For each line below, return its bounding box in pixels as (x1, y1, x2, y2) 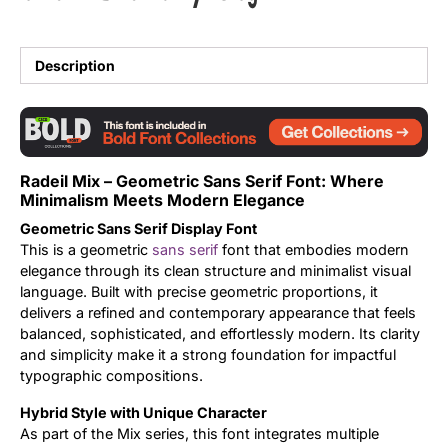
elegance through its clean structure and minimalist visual (20, 262, 411, 280)
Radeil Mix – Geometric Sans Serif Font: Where (20, 171, 384, 192)
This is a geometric (20, 241, 152, 259)
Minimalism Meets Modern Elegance (20, 190, 305, 211)
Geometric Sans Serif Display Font (20, 220, 257, 238)
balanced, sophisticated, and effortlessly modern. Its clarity (20, 325, 420, 343)
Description (35, 56, 116, 74)
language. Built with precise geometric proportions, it (20, 283, 378, 301)
